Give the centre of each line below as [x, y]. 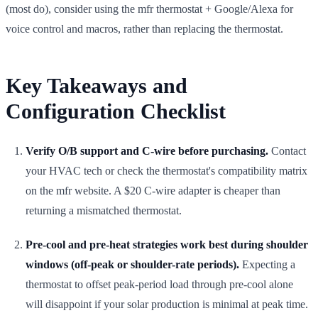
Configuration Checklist [116, 111]
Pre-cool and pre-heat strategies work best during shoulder [167, 244]
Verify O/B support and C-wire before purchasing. [147, 150]
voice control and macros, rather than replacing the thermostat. [144, 28]
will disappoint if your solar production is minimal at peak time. [167, 304]
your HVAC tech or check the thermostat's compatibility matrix [166, 170]
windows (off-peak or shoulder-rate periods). [132, 264]
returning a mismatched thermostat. [104, 210]
